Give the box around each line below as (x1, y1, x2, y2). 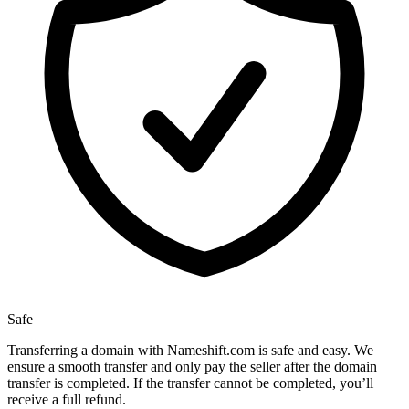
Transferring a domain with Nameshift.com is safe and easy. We (7, 342, 373, 359)
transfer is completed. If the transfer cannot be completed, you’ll (7, 375, 373, 392)
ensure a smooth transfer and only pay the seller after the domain (7, 359, 377, 375)
